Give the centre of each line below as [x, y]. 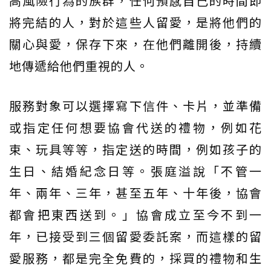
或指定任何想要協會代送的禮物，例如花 [135, 127]
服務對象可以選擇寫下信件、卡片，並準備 [135, 105]
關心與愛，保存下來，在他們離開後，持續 [135, 44]
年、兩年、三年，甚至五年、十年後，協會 [135, 192]
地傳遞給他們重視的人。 [79, 65]
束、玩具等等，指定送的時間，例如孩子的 [135, 149]
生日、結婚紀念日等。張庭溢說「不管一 [135, 171]
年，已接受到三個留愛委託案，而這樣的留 [135, 236]
